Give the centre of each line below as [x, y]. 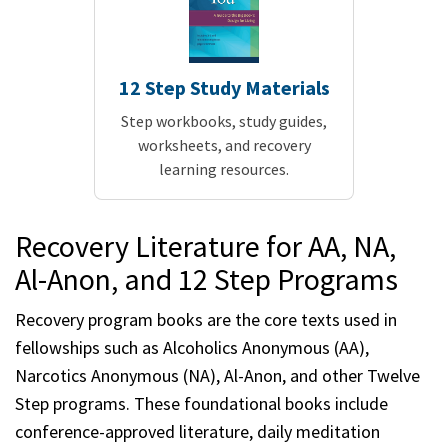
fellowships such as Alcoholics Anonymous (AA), [192, 348]
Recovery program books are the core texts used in [206, 320]
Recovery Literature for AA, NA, [205, 246]
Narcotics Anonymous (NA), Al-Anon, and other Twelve [217, 376]
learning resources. [224, 169]
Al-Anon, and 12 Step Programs [206, 279]
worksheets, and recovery [224, 145]
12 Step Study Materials [224, 88]
